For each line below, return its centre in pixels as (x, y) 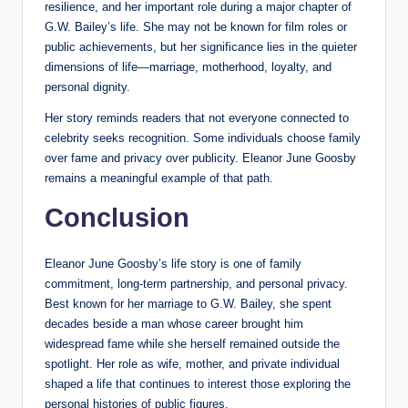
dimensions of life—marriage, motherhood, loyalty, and (188, 66)
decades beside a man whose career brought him (174, 323)
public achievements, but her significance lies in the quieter (201, 46)
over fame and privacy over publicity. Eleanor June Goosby (200, 158)
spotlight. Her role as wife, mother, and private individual (192, 363)
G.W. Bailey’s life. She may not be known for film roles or (196, 26)
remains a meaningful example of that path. (159, 178)
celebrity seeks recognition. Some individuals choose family (203, 138)
